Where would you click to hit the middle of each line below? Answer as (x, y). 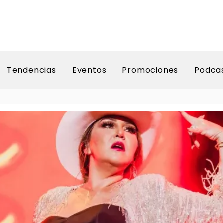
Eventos (89, 70)
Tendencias (31, 70)
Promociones (150, 70)
